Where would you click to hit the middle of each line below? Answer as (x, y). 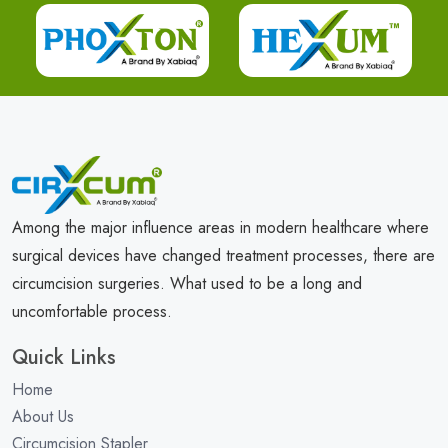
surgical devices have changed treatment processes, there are (223, 256)
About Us (43, 417)
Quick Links (64, 358)
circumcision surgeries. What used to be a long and (187, 284)
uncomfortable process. (92, 312)
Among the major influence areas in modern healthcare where (220, 228)
